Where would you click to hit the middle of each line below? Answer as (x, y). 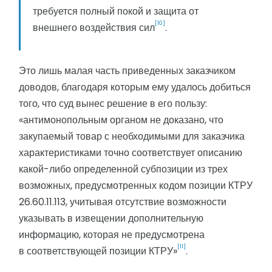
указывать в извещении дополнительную (111, 219)
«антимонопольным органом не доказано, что (121, 120)
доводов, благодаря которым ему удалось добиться (135, 87)
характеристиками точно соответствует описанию (131, 153)
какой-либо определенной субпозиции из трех (123, 169)
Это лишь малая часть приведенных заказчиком (127, 71)
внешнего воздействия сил (94, 28)
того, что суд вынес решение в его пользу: (113, 104)
